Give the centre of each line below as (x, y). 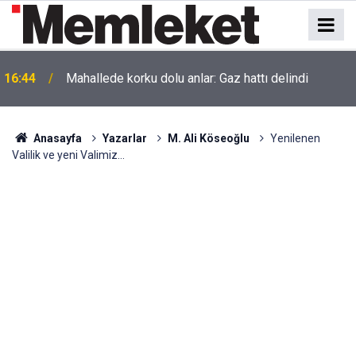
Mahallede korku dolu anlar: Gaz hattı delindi (187, 78)
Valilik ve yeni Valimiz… (68, 155)
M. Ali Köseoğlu (208, 138)
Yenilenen (295, 138)
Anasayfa (56, 138)
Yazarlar (124, 138)
